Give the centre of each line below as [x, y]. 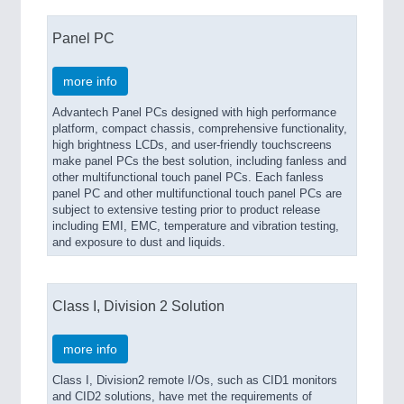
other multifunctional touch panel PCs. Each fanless [188, 178]
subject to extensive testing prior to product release [186, 210]
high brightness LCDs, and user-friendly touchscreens [192, 145]
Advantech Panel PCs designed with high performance [194, 113]
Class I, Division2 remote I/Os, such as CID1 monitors [195, 381]
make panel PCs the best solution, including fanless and [199, 161]
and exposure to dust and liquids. [139, 243]
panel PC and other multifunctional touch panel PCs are [197, 194]
